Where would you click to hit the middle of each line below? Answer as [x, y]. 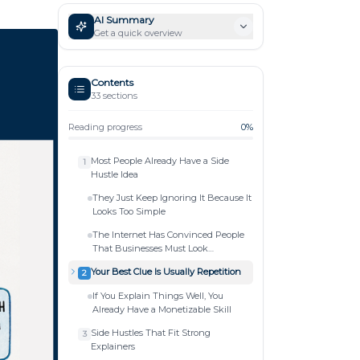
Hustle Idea [115, 174]
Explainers [113, 346]
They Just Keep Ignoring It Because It [172, 197]
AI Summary [124, 19]
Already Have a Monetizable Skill [162, 309]
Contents [112, 82]
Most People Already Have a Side [160, 160]
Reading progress [105, 127]
